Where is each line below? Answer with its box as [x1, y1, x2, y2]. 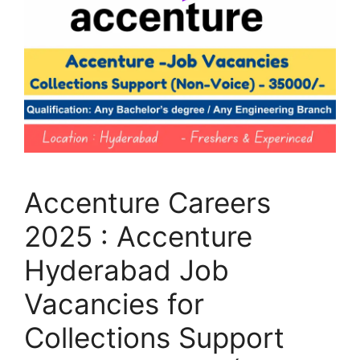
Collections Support [24, 321, 284, 355]
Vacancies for [24, 287, 204, 321]
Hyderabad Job [24, 253, 229, 288]
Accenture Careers [24, 186, 271, 220]
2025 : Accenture [24, 219, 252, 254]
